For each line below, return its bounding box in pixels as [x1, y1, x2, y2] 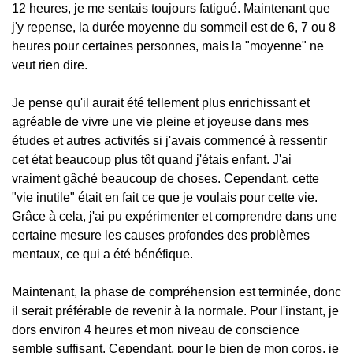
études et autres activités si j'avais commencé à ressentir [12, 134, 327, 147]
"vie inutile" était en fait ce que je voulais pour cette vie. [12, 191, 318, 204]
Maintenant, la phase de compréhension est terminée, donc [12, 285, 341, 299]
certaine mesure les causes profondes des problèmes [12, 229, 310, 242]
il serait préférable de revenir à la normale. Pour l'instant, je [12, 304, 339, 318]
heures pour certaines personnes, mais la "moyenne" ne [12, 39, 324, 53]
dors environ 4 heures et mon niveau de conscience [12, 323, 299, 336]
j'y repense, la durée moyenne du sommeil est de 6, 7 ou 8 [12, 20, 336, 34]
